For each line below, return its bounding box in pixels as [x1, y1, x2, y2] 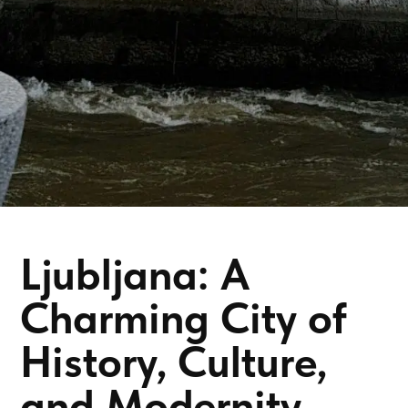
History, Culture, [20, 334, 328, 388]
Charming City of [20, 291, 348, 344]
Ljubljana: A [20, 247, 250, 301]
